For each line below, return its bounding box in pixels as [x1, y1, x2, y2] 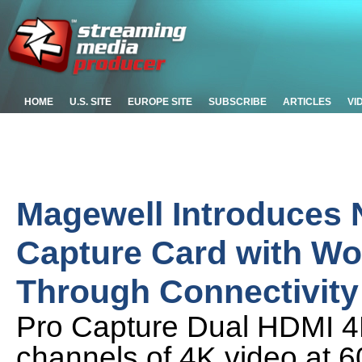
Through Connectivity [16, 272, 359, 310]
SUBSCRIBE [208, 96, 267, 107]
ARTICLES [283, 96, 331, 107]
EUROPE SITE [128, 96, 192, 107]
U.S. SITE [69, 96, 112, 107]
